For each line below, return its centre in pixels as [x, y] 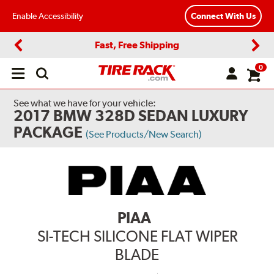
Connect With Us [223, 16]
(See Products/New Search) [144, 134]
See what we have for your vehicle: [85, 103]
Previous [34, 55]
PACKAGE [48, 132]
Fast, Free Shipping [137, 45]
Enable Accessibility [48, 16]
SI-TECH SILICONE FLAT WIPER [137, 236]
